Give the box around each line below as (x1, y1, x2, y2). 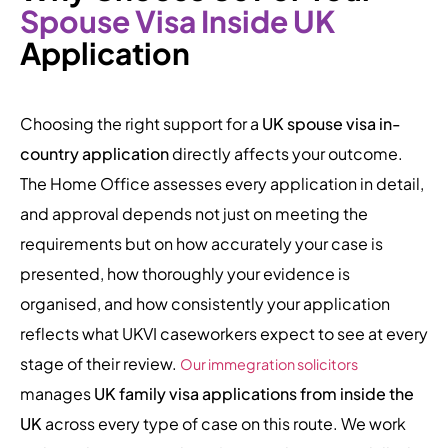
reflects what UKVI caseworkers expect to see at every (20, 322, 428, 344)
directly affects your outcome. (169, 142, 403, 164)
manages (20, 382, 94, 404)
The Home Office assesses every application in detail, (20, 172, 424, 194)
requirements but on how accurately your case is (20, 232, 383, 254)
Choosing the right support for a (20, 112, 262, 134)
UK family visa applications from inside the (94, 382, 414, 404)
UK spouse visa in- (262, 112, 401, 134)
